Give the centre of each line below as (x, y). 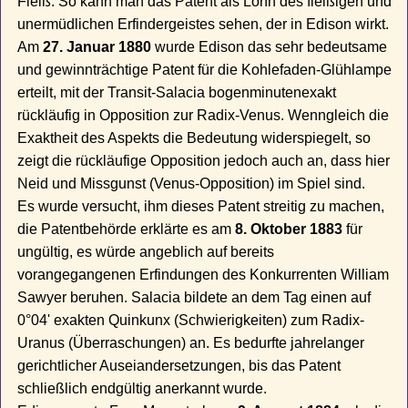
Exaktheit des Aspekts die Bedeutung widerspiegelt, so (194, 138)
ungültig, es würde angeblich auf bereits (146, 252)
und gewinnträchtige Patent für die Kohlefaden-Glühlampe (205, 70)
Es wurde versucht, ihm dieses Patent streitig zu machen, (201, 207)
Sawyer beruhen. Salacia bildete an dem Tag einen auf (194, 298)
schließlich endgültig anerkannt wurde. (143, 389)
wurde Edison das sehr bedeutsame (270, 47)
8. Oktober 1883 (289, 229)
